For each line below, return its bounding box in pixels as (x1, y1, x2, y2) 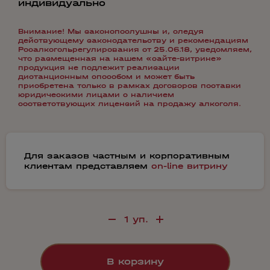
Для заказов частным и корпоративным (24, 151, 230, 161)
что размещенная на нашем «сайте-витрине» (18, 54, 222, 63)
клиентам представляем (24, 161, 151, 171)
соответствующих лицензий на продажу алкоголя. (18, 99, 241, 108)
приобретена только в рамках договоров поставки (18, 81, 241, 90)
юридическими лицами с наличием (18, 90, 174, 99)
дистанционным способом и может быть (18, 72, 195, 81)
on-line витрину (151, 161, 228, 171)
